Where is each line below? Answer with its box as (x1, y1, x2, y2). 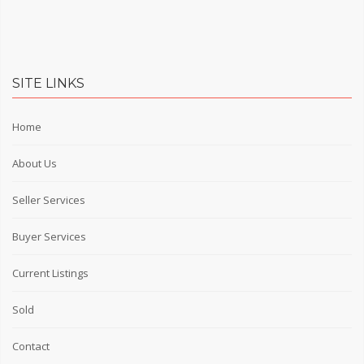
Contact (12, 338, 50, 353)
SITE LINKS (12, 75, 84, 91)
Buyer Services (12, 228, 86, 244)
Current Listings (12, 265, 89, 280)
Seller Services (12, 192, 85, 207)
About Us (12, 155, 57, 171)
